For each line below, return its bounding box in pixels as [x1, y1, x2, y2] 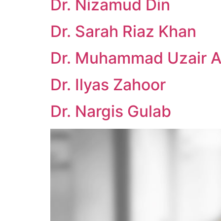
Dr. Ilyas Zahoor [50, 75, 166, 94]
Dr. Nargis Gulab [50, 102, 171, 121]
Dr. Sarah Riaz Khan [50, 22, 196, 41]
